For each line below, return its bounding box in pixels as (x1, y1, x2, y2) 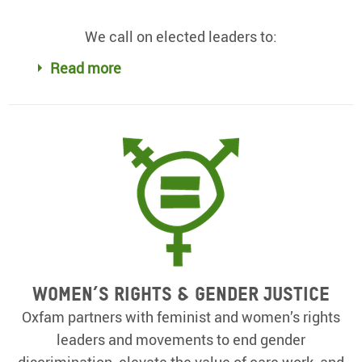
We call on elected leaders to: (85, 26, 277, 46)
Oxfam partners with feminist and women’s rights (22, 306, 340, 326)
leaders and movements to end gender (57, 329, 305, 349)
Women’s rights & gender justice (32, 281, 330, 305)
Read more (49, 57, 121, 78)
